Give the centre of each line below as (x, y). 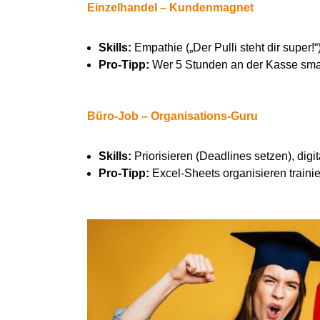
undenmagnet (215, 8)
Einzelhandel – (128, 8)
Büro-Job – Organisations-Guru (172, 116)
